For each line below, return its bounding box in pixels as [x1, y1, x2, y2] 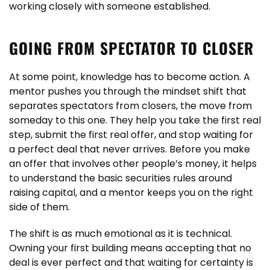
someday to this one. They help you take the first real [9, 113, 261, 127]
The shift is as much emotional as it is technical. [9, 227, 232, 240]
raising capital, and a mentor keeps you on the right [9, 186, 253, 199]
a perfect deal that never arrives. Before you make [9, 142, 250, 156]
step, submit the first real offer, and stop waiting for [9, 128, 253, 142]
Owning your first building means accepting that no [9, 241, 251, 255]
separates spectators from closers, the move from [9, 99, 252, 113]
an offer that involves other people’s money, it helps [9, 157, 257, 171]
